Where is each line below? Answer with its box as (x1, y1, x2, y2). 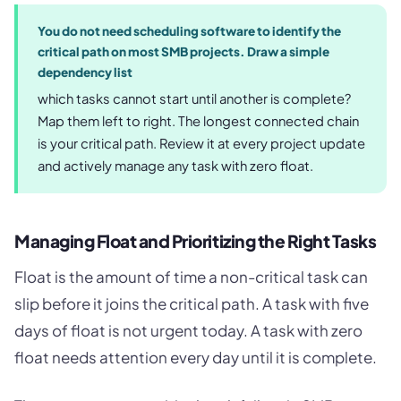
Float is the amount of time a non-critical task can (14, 267, 368, 287)
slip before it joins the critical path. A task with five (14, 294, 369, 314)
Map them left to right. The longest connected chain (38, 112, 359, 129)
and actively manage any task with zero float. (38, 157, 313, 174)
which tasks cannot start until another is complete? (38, 90, 351, 107)
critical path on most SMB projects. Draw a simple (38, 43, 329, 59)
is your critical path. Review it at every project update (38, 134, 365, 151)
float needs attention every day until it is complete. (14, 347, 377, 368)
